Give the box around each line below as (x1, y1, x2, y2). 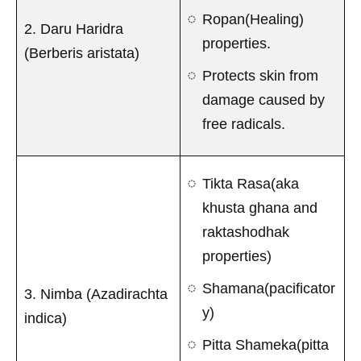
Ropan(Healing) (202, 10, 304, 27)
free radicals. (202, 115, 285, 132)
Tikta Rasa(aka (202, 175, 299, 192)
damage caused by (202, 91, 325, 108)
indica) (24, 309, 67, 326)
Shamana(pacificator (202, 280, 335, 297)
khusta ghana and (202, 199, 317, 216)
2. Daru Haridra (24, 20, 123, 37)
